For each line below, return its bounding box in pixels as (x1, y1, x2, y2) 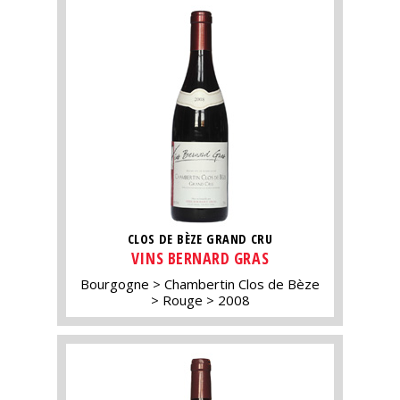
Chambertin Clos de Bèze (164, 275, 320, 294)
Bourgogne (80, 275, 149, 294)
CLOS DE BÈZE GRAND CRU (127, 229, 273, 247)
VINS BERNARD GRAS (130, 247, 270, 270)
